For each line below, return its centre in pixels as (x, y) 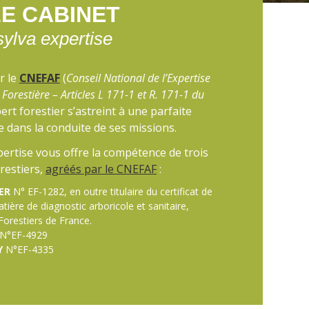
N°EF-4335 (28, 250)
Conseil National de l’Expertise (138, 78)
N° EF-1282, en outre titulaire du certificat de (111, 192)
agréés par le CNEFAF (101, 169)
